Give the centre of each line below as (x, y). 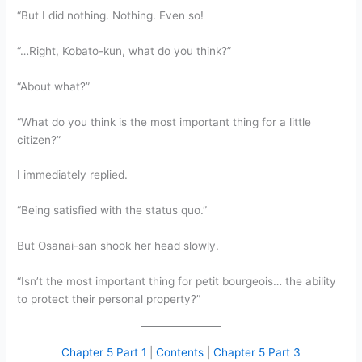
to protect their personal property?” (109, 299)
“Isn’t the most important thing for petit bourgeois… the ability (177, 282)
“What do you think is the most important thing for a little (164, 122)
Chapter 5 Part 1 (104, 352)
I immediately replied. (73, 175)
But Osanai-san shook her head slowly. (118, 246)
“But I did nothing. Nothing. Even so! (111, 15)
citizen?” (39, 139)
